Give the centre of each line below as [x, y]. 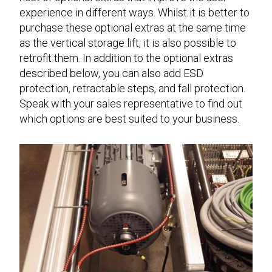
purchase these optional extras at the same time [133, 27]
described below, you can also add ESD [111, 73]
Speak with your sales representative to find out [131, 103]
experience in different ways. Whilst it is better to [134, 12]
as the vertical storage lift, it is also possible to [128, 42]
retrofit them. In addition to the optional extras [126, 58]
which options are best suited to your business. [129, 118]
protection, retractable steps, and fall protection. [132, 88]
